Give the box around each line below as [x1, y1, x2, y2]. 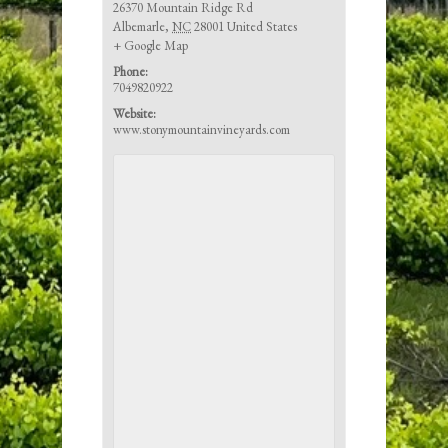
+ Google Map [113, 36, 189, 54]
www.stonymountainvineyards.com [113, 120, 291, 138]
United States [227, 17, 298, 35]
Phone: [113, 62, 149, 80]
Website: [113, 104, 157, 122]
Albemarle [113, 17, 166, 35]
